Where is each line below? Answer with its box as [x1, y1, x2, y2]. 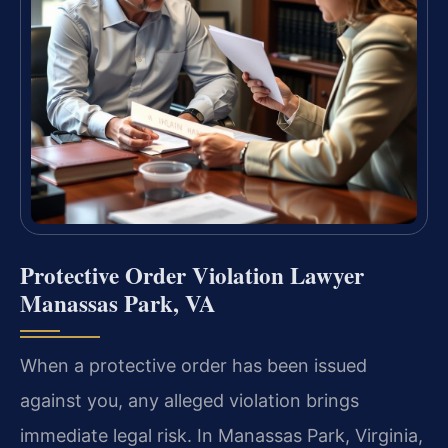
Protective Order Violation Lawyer [20, 257, 364, 292]
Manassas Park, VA [20, 285, 216, 320]
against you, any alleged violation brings [20, 389, 359, 411]
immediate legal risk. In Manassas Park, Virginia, [20, 424, 423, 446]
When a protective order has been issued [20, 354, 367, 376]
